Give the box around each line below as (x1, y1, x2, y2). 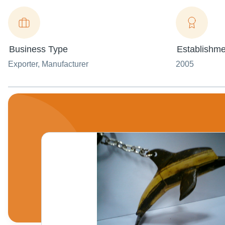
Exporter (8, 60, 38, 69)
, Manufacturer (38, 60, 88, 69)
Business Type (9, 44, 68, 55)
